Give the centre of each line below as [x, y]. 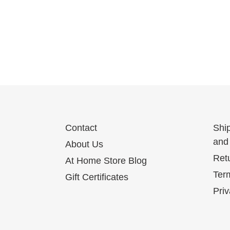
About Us [84, 145]
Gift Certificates [97, 177]
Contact [81, 128]
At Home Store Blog [106, 161]
